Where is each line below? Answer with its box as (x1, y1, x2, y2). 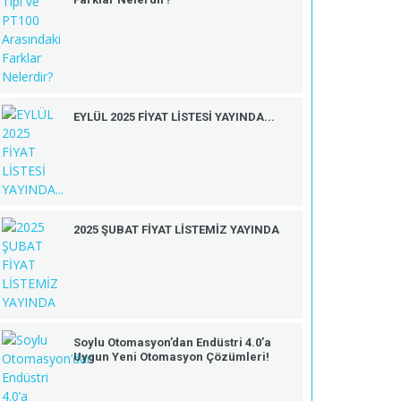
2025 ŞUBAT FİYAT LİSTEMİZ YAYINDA (73, 222, 279, 236)
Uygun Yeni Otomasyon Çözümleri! (73, 349, 269, 363)
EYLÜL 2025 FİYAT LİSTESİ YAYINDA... (73, 109, 275, 124)
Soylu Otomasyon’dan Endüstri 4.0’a (73, 335, 271, 349)
